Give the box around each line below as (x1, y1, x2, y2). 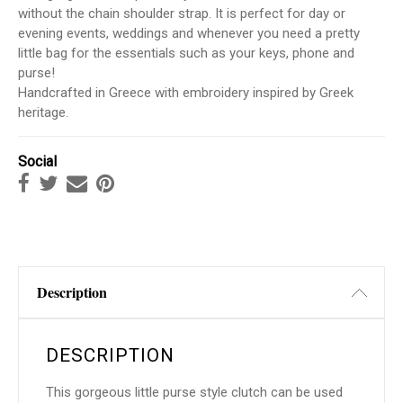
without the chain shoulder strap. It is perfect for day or (18, 5, 345, 22)
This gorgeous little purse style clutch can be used (46, 384, 343, 401)
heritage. (18, 104, 68, 121)
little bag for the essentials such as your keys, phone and (18, 45, 354, 62)
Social (18, 153, 57, 171)
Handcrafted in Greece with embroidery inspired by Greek (18, 85, 354, 102)
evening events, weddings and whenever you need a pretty (18, 25, 360, 42)
